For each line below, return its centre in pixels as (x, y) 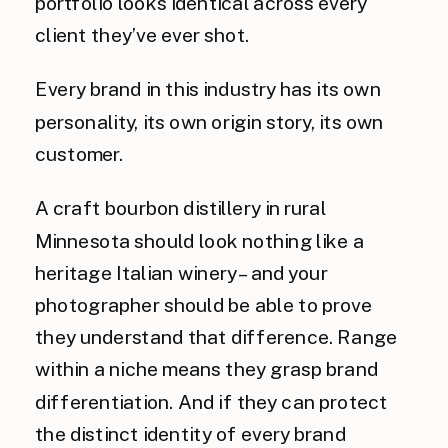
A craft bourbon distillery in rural (181, 208)
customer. (79, 154)
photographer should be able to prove (204, 305)
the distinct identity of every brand (190, 434)
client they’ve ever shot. (142, 35)
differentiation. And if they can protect (211, 401)
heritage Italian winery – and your (181, 273)
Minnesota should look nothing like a (199, 240)
